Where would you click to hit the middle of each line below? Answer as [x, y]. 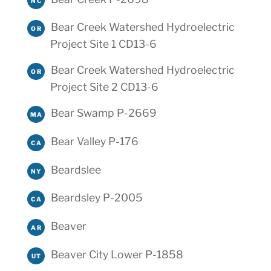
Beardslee [76, 169]
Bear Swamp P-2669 [103, 113]
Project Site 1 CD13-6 [103, 44]
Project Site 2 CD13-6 [104, 87]
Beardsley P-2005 [96, 198]
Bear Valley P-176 [94, 141]
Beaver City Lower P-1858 [117, 255]
